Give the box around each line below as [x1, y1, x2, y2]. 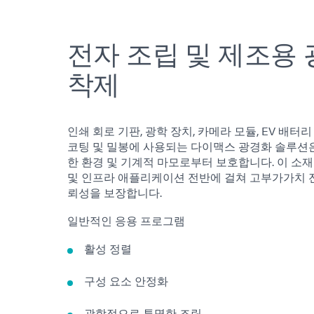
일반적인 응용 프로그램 [67, 212, 185, 228]
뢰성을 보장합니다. [67, 184, 162, 200]
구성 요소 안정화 [84, 272, 168, 289]
